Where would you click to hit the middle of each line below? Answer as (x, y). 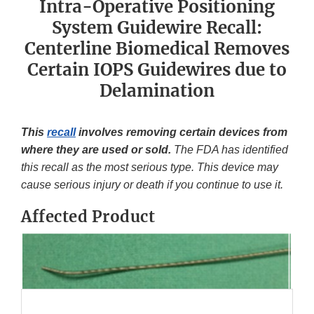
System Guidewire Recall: (157, 28)
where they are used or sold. (96, 150)
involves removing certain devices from (182, 132)
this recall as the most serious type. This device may (150, 168)
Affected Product (90, 217)
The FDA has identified (230, 150)
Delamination (157, 91)
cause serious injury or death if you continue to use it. (153, 185)
